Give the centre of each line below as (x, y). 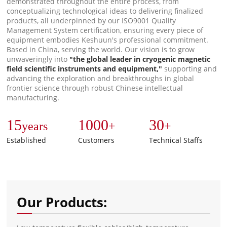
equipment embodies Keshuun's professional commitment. (108, 40)
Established (27, 140)
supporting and (190, 69)
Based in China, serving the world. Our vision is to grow (101, 49)
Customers (96, 140)
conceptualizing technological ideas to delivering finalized (105, 11)
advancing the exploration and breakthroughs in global (101, 78)
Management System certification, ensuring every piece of (105, 30)
